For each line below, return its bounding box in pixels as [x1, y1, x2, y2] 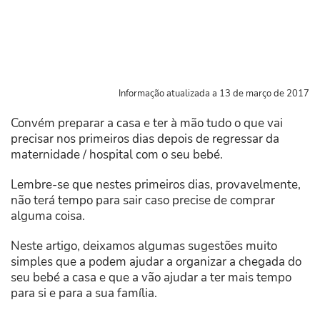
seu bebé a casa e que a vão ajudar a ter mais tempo [11, 269, 291, 286]
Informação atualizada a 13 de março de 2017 [119, 87, 309, 101]
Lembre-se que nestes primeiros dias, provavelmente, [11, 176, 301, 194]
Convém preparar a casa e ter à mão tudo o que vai [11, 115, 283, 132]
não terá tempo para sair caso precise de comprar [11, 192, 275, 209]
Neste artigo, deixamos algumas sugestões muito [11, 238, 277, 255]
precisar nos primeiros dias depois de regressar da [11, 131, 279, 148]
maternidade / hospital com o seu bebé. [11, 146, 223, 164]
